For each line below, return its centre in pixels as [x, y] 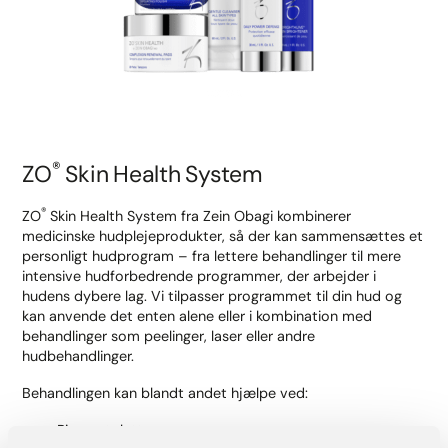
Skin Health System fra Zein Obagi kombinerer [199, 215]
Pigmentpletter [106, 430]
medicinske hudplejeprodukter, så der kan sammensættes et [223, 235]
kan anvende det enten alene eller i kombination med [197, 315]
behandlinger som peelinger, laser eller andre [169, 335]
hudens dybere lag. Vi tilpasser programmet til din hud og [212, 295]
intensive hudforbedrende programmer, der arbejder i [199, 275]
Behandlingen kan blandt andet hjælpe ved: [165, 392]
